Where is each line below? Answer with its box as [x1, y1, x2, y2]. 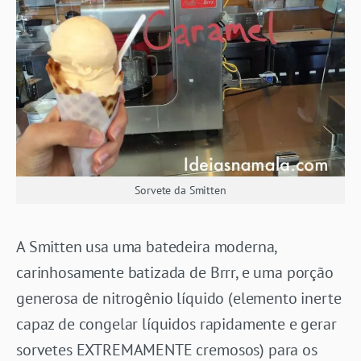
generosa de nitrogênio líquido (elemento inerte [16, 287, 342, 309]
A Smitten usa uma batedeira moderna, [16, 235, 277, 257]
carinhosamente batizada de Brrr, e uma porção [16, 261, 334, 283]
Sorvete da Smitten [135, 182, 226, 197]
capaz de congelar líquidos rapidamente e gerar [16, 313, 337, 334]
